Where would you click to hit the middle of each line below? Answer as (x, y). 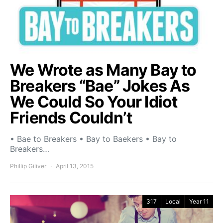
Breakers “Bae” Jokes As (100, 86)
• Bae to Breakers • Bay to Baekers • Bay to (93, 139)
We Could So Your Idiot (94, 102)
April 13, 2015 (75, 166)
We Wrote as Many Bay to (103, 70)
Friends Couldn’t (71, 117)
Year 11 (199, 201)
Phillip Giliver (28, 166)
